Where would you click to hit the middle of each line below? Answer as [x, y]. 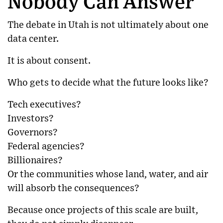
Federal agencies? [46, 146]
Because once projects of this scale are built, [103, 210]
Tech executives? [44, 105]
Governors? [33, 132]
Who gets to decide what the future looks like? [108, 83]
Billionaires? [35, 160]
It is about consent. [49, 61]
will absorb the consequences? [73, 188]
